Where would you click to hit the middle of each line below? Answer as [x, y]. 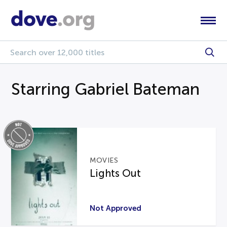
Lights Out [116, 174]
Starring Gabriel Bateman [106, 89]
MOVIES [104, 161]
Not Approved [116, 208]
